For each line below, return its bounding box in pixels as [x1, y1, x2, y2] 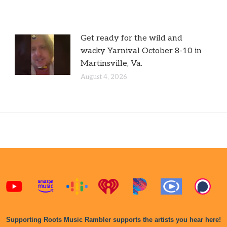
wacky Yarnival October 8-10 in [81, 46, 202, 56]
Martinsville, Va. [81, 58, 143, 68]
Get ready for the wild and [81, 33, 183, 43]
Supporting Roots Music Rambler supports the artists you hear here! [6, 215, 221, 223]
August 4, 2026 [81, 72, 128, 81]
